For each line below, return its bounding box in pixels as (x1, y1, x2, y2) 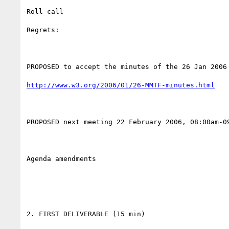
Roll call (27, 7, 63, 15)
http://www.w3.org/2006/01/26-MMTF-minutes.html (27, 81, 215, 89)
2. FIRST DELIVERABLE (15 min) (27, 210, 145, 218)
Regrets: (27, 26, 59, 34)
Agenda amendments (27, 154, 96, 163)
